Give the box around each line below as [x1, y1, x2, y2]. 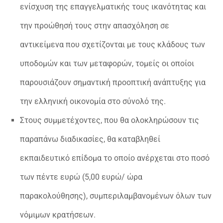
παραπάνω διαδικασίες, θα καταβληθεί [20, 134, 160, 144]
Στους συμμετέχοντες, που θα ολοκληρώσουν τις [20, 115, 199, 125]
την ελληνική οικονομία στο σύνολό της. [20, 97, 166, 107]
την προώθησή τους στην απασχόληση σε [20, 21, 169, 31]
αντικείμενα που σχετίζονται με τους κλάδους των [20, 40, 205, 50]
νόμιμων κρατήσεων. [20, 210, 96, 220]
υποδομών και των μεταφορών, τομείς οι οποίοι [20, 59, 194, 69]
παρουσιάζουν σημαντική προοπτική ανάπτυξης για [20, 78, 206, 88]
